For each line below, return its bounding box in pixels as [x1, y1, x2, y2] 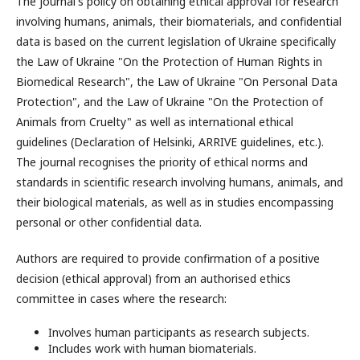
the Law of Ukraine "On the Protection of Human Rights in [16, 54, 322, 69]
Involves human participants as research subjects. [48, 325, 309, 340]
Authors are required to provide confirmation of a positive [16, 251, 320, 266]
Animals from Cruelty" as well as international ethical [16, 114, 293, 129]
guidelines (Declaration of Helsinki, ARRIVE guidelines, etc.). [16, 134, 324, 149]
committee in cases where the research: [16, 291, 227, 306]
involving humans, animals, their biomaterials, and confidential [16, 14, 342, 29]
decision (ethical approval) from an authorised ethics [16, 271, 291, 286]
